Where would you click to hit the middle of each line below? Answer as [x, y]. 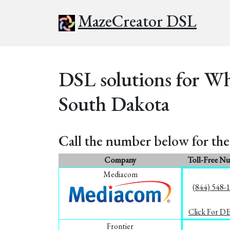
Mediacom [120, 174]
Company [120, 160]
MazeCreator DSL [137, 21]
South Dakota [114, 104]
